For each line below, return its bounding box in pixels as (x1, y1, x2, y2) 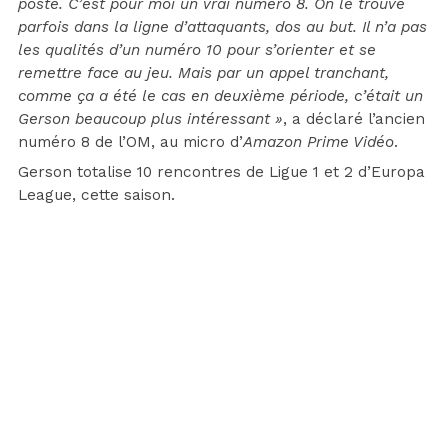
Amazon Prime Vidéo (243, 133, 394, 152)
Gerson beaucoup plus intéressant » (18, 110, 283, 129)
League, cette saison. (18, 186, 175, 205)
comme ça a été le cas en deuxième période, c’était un (18, 87, 423, 106)
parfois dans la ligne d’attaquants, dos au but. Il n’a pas (18, 18, 427, 37)
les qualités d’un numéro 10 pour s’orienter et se (18, 41, 376, 60)
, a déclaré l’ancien (283, 110, 425, 129)
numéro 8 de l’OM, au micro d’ (18, 133, 243, 152)
